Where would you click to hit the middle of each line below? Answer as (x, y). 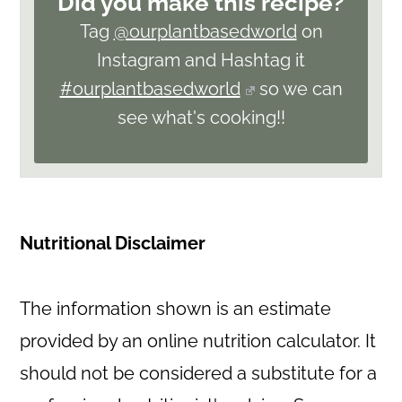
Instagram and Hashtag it (201, 61)
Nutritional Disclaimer (113, 244)
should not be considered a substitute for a (199, 374)
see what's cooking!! (201, 118)
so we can (298, 89)
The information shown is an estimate (176, 309)
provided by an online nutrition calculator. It (198, 341)
